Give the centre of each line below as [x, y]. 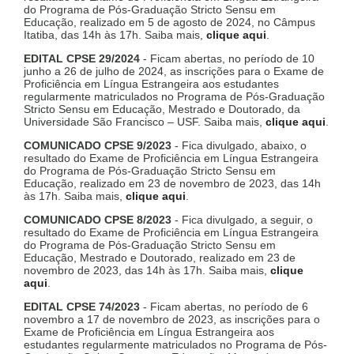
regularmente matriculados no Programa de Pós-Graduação [174, 97]
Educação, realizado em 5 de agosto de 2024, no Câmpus [169, 23]
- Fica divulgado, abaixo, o [239, 146]
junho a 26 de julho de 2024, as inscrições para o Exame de [174, 72]
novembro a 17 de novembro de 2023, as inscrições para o [172, 320]
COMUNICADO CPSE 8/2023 [98, 220]
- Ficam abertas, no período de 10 [227, 59]
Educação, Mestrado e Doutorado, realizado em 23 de [160, 258]
